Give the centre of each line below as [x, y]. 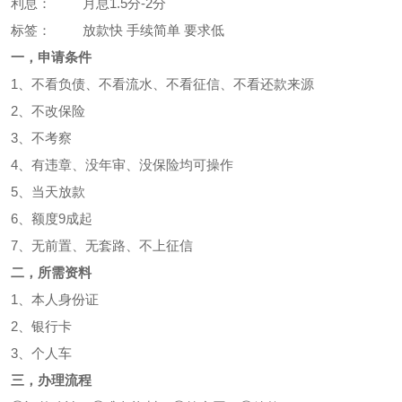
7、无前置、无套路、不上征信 [102, 245]
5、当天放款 [48, 192]
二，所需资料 [51, 272]
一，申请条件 [51, 57]
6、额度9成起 [52, 218]
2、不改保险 [48, 111]
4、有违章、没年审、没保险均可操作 [122, 165]
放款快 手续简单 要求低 [153, 30]
